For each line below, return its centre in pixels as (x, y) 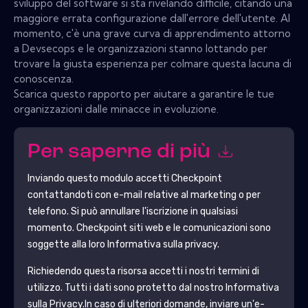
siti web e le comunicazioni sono (199, 228)
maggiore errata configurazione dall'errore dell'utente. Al (152, 18)
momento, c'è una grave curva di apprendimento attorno (152, 33)
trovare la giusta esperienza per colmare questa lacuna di (153, 63)
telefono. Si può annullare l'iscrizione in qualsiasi (132, 211)
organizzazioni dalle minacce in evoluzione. (116, 109)
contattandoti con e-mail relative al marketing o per (144, 195)
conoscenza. (44, 78)
